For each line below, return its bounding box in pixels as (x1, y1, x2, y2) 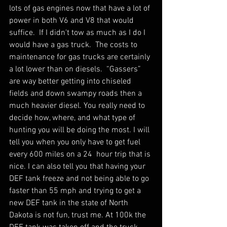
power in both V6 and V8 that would (9, 16, 136, 26)
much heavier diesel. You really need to (9, 101, 147, 111)
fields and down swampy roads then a (9, 89, 144, 99)
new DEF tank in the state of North (9, 198, 130, 208)
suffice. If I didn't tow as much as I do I (9, 28, 147, 38)
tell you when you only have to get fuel (9, 137, 142, 147)
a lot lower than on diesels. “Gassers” (9, 64, 143, 74)
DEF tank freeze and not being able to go (9, 174, 151, 184)
